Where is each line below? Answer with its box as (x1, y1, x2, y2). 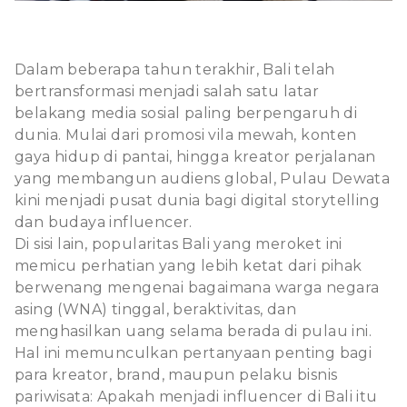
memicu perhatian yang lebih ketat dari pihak (15, 256, 362, 274)
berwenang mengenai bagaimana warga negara (15, 278, 380, 296)
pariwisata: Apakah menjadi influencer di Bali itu (15, 387, 378, 405)
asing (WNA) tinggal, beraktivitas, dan (15, 300, 297, 318)
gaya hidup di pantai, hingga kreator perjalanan (15, 147, 376, 165)
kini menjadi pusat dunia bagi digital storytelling (15, 191, 380, 209)
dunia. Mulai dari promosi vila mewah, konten (15, 125, 357, 144)
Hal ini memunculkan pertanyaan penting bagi (15, 343, 372, 362)
